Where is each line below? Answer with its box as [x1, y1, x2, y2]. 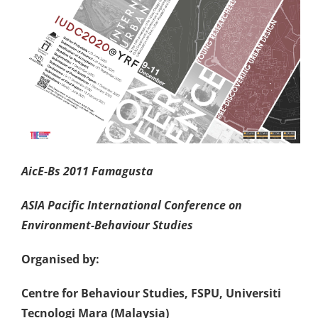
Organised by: [21, 251, 99, 267]
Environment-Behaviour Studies [21, 217, 193, 233]
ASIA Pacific [21, 197, 84, 213]
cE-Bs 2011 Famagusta [32, 163, 153, 179]
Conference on [164, 197, 242, 213]
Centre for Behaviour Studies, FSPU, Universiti [21, 285, 281, 301]
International [87, 197, 164, 213]
